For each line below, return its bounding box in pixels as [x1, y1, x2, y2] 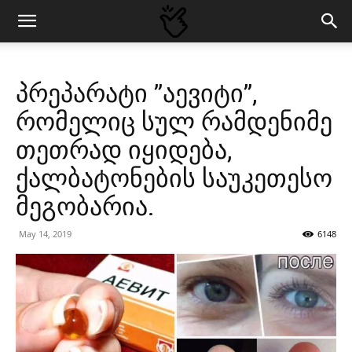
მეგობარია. [16, 192, 155, 222]
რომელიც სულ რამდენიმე [16, 107, 332, 137]
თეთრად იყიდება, [16, 135, 232, 165]
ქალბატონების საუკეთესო [16, 163, 332, 193]
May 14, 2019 [19, 228, 71, 240]
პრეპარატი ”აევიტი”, [16, 79, 257, 108]
